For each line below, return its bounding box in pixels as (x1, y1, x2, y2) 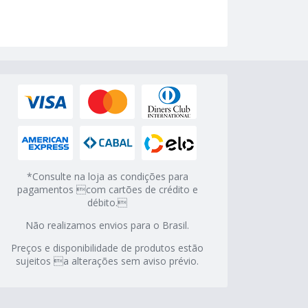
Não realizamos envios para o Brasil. (25, 219, 189, 232)
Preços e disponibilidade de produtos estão (11, 241, 203, 255)
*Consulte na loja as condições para (26, 170, 188, 184)
